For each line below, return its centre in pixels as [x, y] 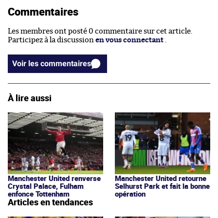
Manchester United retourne [161, 178]
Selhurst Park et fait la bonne [162, 186]
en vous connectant [129, 40]
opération [130, 194]
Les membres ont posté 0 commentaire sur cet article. [100, 31]
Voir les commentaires [66, 63]
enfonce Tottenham [39, 194]
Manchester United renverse [54, 178]
